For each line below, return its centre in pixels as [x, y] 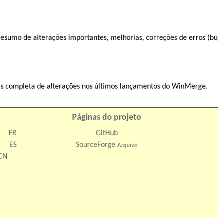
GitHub [107, 133]
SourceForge [95, 145]
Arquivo [127, 145]
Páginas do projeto [107, 117]
